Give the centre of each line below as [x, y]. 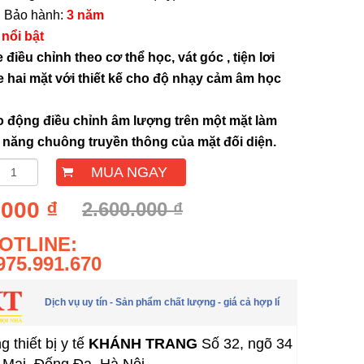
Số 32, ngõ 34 [245, 344]
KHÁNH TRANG [143, 344]
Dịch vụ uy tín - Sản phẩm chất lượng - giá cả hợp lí [162, 303]
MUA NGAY [129, 172]
